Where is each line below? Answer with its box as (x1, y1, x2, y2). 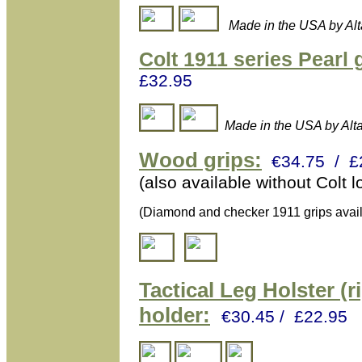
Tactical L (139, 278, 233, 302)
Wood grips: (139, 148, 262, 172)
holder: (139, 303, 210, 327)
